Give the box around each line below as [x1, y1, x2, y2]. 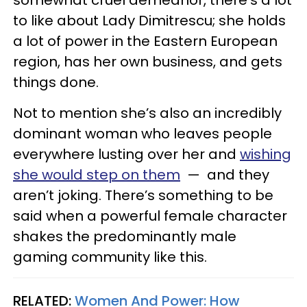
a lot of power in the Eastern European [13, 31, 278, 51]
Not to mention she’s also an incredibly [13, 103, 282, 123]
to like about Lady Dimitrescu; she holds [13, 10, 286, 30]
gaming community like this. [13, 247, 207, 267]
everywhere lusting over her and [13, 144, 240, 164]
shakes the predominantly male [13, 226, 236, 246]
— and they [180, 164, 269, 184]
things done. [13, 72, 102, 92]
